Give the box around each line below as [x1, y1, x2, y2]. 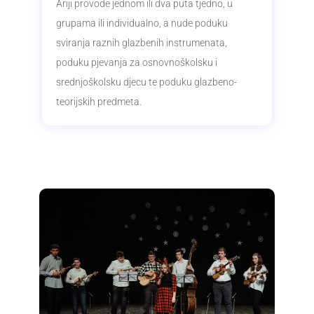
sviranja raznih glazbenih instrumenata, [55, 37, 227, 48]
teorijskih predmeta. [55, 96, 142, 107]
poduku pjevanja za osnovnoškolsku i [55, 57, 217, 68]
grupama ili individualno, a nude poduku [55, 18, 228, 29]
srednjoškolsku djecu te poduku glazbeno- [55, 76, 237, 88]
